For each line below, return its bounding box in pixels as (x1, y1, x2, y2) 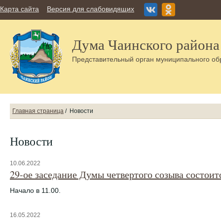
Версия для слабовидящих (47, 5, 134, 13)
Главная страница (12, 108, 64, 114)
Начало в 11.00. (10, 186, 61, 194)
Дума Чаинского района (72, 35, 220, 54)
